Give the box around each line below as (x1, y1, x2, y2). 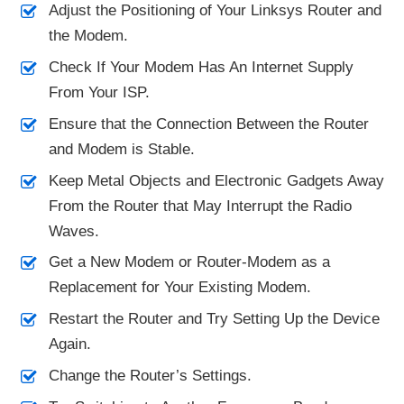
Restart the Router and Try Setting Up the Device (48, 310, 380, 328)
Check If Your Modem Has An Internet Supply (48, 59, 353, 76)
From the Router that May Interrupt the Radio (48, 197, 352, 215)
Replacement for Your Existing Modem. (48, 279, 311, 297)
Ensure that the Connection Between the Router (48, 115, 369, 133)
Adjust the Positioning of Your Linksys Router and (48, 2, 381, 20)
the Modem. (48, 27, 128, 45)
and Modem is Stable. (48, 140, 195, 158)
